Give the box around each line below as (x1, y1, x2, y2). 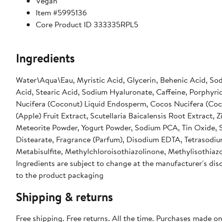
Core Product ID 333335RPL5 (36, 19, 138, 30)
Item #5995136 (36, 7, 87, 18)
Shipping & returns (16, 188, 113, 206)
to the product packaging (16, 169, 104, 181)
